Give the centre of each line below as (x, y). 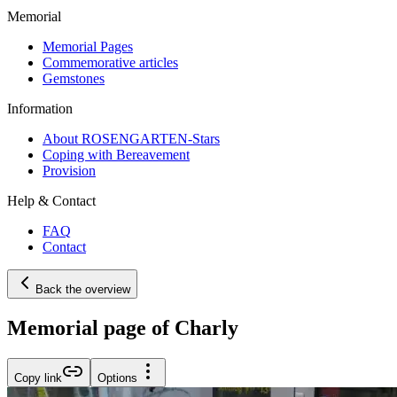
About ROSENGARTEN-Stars (131, 138)
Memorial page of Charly (123, 327)
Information (40, 108)
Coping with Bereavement (116, 154)
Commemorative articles (110, 62)
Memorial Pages (88, 46)
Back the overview (83, 289)
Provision (69, 170)
